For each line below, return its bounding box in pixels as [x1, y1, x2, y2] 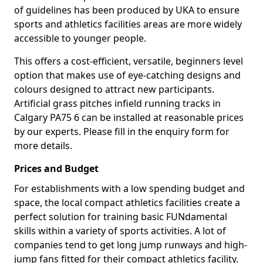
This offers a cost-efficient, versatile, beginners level [14, 55, 243, 68]
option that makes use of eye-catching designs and [14, 69, 241, 82]
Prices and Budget [14, 162, 99, 175]
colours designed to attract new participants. [14, 83, 214, 96]
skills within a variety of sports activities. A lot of [14, 224, 226, 237]
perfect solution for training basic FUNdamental [14, 210, 227, 223]
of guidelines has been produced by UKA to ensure [14, 4, 240, 16]
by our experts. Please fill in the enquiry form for [14, 125, 230, 138]
